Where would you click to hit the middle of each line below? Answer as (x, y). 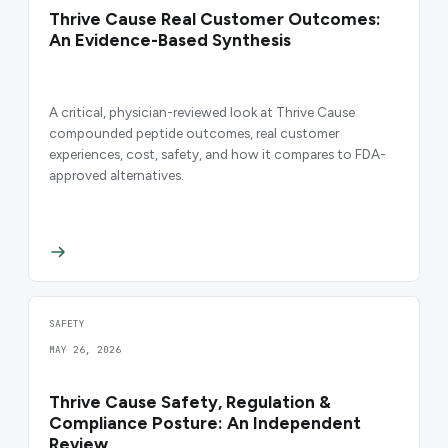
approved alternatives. (116, 174)
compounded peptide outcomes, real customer (194, 132)
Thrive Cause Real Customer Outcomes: (215, 19)
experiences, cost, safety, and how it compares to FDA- (217, 153)
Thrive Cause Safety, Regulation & (190, 402)
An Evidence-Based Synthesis (170, 40)
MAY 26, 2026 (85, 350)
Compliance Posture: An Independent (205, 423)
